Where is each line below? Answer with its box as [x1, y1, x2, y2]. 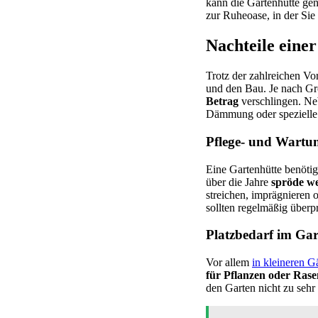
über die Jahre [206, 175, 271, 188]
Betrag [206, 95, 238, 108]
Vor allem [206, 256, 252, 269]
